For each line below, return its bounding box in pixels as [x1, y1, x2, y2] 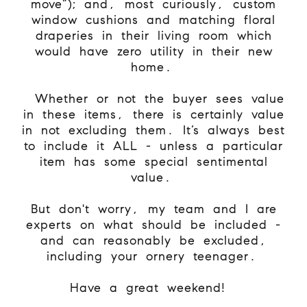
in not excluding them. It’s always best [22, 122, 285, 138]
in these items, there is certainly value [23, 106, 284, 122]
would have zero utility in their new [34, 43, 273, 59]
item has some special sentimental [39, 153, 268, 169]
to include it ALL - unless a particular [24, 138, 283, 153]
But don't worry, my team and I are [30, 201, 277, 217]
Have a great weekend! [69, 280, 234, 295]
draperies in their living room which [35, 27, 272, 43]
